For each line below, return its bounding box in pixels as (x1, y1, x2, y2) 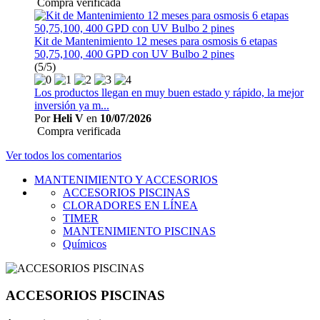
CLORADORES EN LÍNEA (63, 199, 198, 211)
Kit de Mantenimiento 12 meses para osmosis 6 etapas (34, 34, 277, 47)
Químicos (63, 237, 106, 250)
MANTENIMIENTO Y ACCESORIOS (34, 173, 218, 186)
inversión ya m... (34, 99, 109, 111)
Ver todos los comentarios (6, 149, 121, 161)
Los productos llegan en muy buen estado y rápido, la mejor (34, 86, 304, 99)
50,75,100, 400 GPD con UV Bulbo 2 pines (34, 47, 234, 60)
